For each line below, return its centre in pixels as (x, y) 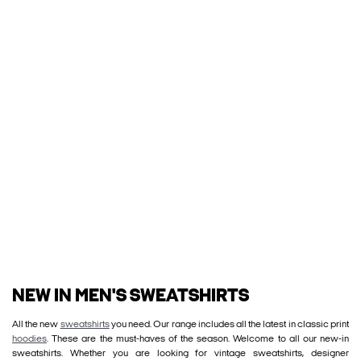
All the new (36, 324)
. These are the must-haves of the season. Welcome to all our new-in (198, 339)
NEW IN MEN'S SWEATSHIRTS (131, 297)
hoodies (29, 339)
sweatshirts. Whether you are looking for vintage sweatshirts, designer (180, 353)
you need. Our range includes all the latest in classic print (229, 324)
